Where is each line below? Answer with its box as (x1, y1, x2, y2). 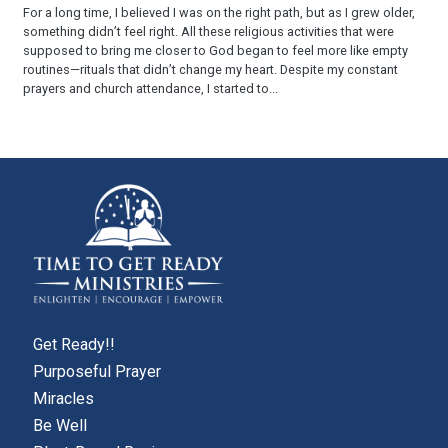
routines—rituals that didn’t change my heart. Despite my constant (23, 61, 398, 77)
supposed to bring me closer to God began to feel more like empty (23, 42, 408, 58)
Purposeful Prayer (33, 361, 161, 381)
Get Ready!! (33, 334, 115, 354)
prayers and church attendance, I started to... (23, 80, 278, 96)
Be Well (33, 416, 87, 436)
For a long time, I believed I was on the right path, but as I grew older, (23, 4, 415, 20)
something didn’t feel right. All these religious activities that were (23, 23, 394, 39)
